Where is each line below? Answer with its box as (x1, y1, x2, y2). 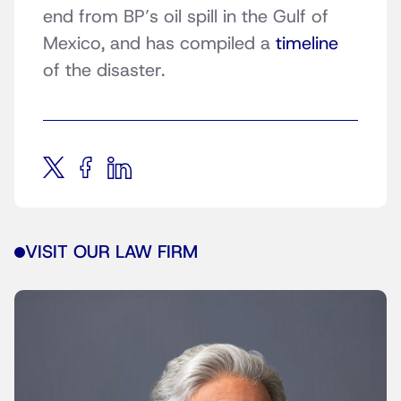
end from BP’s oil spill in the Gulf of (43, 4, 328, 29)
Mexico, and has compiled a (43, 31, 276, 55)
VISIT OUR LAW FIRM (25, 241, 198, 264)
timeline (276, 31, 338, 55)
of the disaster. (43, 58, 175, 82)
